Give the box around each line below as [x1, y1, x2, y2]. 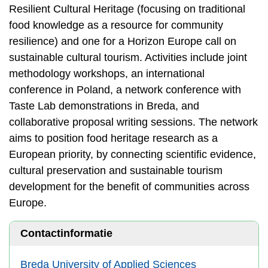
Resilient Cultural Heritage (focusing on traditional [9, 3, 245, 15]
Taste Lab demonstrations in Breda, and [9, 100, 199, 112]
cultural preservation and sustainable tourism [9, 165, 223, 176]
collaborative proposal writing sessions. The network [9, 116, 258, 128]
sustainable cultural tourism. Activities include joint [9, 51, 247, 63]
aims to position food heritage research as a [9, 132, 218, 144]
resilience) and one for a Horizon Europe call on [9, 35, 236, 47]
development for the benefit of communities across [9, 181, 249, 193]
